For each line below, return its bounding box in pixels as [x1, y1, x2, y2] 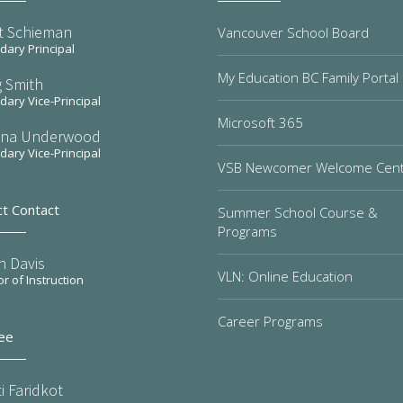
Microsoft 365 [218, 113, 303, 131]
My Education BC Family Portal [218, 68, 399, 86]
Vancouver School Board [218, 23, 369, 41]
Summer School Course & [218, 203, 378, 221]
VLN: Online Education [218, 267, 353, 285]
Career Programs [218, 312, 323, 330]
